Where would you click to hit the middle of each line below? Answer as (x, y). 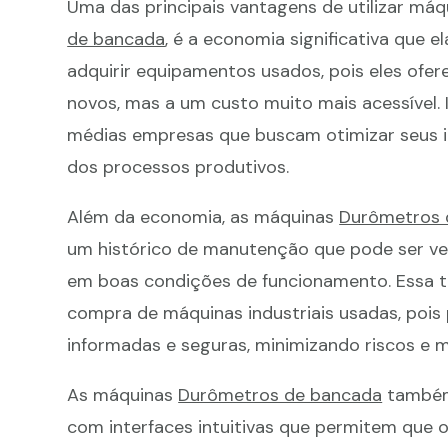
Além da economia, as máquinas (203, 217)
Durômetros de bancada (280, 395)
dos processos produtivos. (178, 167)
